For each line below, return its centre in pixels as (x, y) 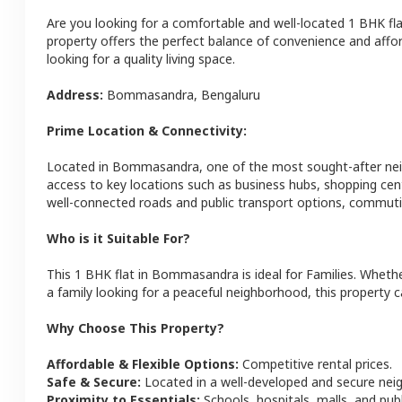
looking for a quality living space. (141, 59)
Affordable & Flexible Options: (143, 364)
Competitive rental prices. (315, 364)
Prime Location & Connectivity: (147, 131)
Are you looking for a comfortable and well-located (196, 23)
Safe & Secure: (94, 382)
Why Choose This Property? (135, 328)
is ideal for (271, 274)
